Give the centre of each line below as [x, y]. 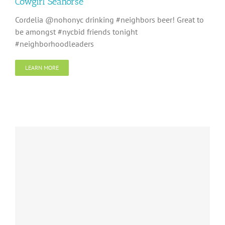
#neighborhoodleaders [54, 44]
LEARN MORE [42, 68]
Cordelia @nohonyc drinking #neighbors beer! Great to [109, 20]
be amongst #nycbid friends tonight [76, 32]
